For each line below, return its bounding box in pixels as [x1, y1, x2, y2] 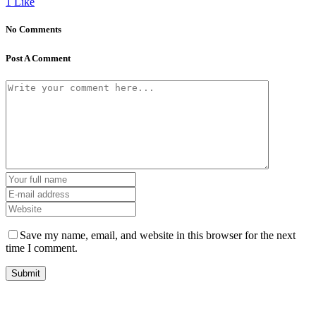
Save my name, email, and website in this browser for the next [20, 229, 296, 241]
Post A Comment [6, 53, 71, 64]
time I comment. [6, 241, 78, 254]
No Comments [6, 24, 61, 35]
